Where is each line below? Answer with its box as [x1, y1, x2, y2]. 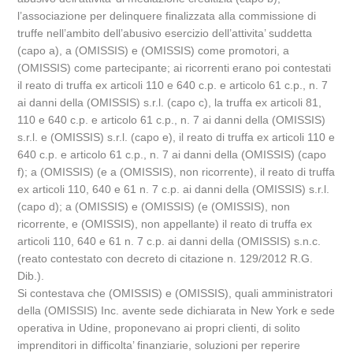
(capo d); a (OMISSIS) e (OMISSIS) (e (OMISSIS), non [17, 200, 291, 213]
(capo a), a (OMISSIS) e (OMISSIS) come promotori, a [17, 44, 290, 57]
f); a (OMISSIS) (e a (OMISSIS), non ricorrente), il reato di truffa [17, 165, 336, 178]
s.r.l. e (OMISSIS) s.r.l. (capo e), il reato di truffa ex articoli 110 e [17, 131, 336, 143]
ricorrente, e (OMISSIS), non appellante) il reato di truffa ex [17, 217, 313, 230]
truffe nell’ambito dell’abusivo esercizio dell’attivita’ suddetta [17, 27, 313, 39]
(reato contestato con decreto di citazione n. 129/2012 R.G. [17, 252, 314, 265]
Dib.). [17, 269, 45, 282]
